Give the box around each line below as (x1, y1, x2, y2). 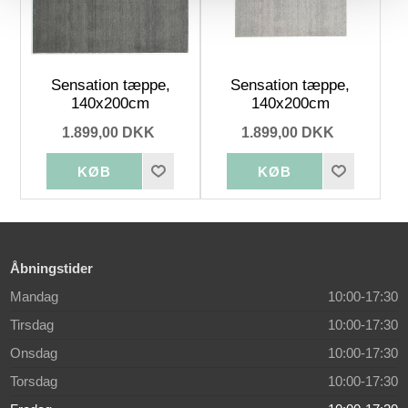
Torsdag (10, 373, 58, 390)
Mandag (10, 289, 63, 305)
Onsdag (10, 345, 58, 362)
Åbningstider (10, 260, 94, 277)
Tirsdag (10, 317, 55, 333)
